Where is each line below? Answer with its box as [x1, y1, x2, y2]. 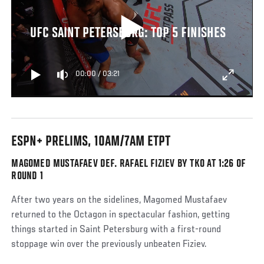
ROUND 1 [11, 170, 43, 182]
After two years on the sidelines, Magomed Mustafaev [11, 195, 227, 206]
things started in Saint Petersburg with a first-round [11, 225, 222, 235]
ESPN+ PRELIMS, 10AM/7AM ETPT [11, 134, 171, 150]
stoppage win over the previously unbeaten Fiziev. [11, 239, 207, 250]
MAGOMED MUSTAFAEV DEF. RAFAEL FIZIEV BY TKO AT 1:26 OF [11, 158, 246, 170]
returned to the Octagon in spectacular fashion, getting [11, 210, 230, 220]
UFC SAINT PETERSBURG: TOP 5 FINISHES [29, 26, 226, 42]
